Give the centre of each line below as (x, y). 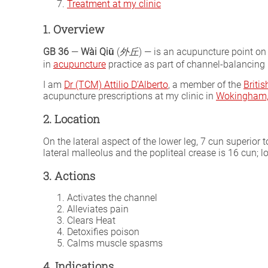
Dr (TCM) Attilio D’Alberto (116, 85)
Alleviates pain (98, 209)
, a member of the (206, 85)
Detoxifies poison (103, 232)
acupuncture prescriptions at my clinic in (130, 96)
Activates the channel (112, 198)
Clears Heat (91, 221)
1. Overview (74, 29)
